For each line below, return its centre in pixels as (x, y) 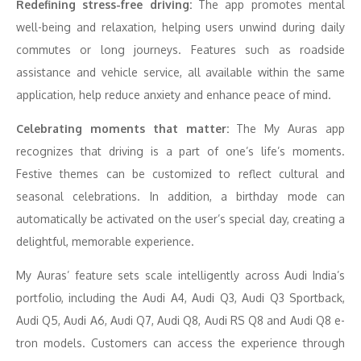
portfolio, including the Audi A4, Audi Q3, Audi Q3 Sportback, (180, 298)
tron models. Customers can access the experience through (180, 343)
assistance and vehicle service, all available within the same (180, 72)
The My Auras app (291, 129)
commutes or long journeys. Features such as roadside (180, 50)
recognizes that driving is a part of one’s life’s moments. (180, 151)
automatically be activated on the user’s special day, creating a (180, 219)
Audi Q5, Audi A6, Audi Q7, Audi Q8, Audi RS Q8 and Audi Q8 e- (180, 320)
